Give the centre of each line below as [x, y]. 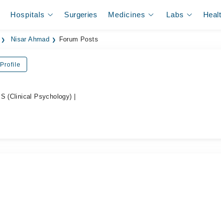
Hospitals [28, 15]
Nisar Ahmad [30, 39]
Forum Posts [78, 39]
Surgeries [81, 15]
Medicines [127, 15]
